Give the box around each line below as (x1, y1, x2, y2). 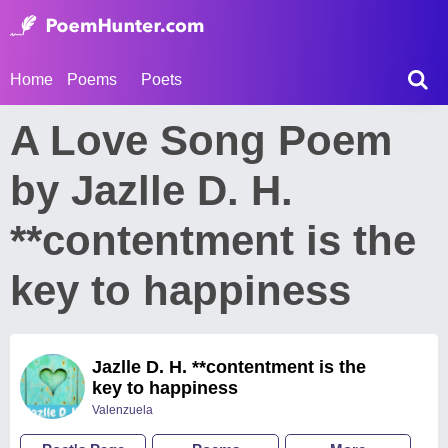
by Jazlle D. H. (10, 167, 293, 214)
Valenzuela (92, 403, 153, 417)
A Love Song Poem (10, 117, 392, 164)
